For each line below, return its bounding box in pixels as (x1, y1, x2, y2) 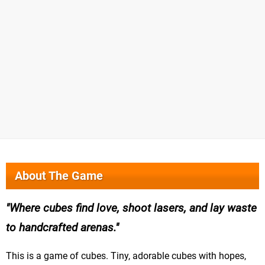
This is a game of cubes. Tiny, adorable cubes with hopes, (6, 250, 246, 261)
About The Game (15, 168, 103, 183)
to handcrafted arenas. (6, 220, 115, 234)
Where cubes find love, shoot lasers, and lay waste (9, 201, 257, 215)
